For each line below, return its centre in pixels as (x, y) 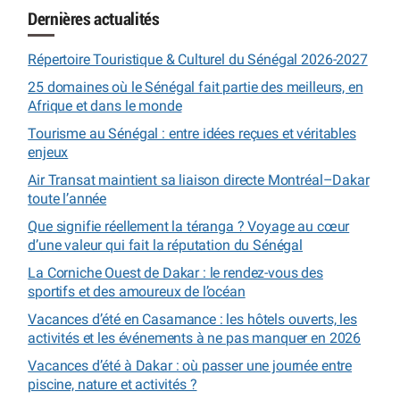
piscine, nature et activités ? (112, 385)
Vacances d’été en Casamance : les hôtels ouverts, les (192, 320)
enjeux (48, 153)
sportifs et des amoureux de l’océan (137, 292)
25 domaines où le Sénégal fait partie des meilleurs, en (196, 87)
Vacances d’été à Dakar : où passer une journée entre (190, 366)
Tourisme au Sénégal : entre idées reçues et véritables (192, 134)
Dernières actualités (94, 20)
